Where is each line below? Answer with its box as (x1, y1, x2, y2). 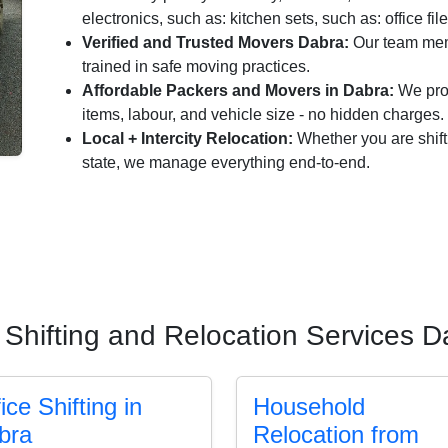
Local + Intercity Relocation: (82, 129, 293, 147)
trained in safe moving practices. (82, 57, 310, 75)
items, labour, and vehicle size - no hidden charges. (82, 105, 444, 123)
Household (253, 392, 365, 420)
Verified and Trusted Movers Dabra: (82, 33, 349, 51)
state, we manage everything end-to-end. (82, 153, 370, 171)
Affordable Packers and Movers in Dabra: (82, 81, 394, 99)
